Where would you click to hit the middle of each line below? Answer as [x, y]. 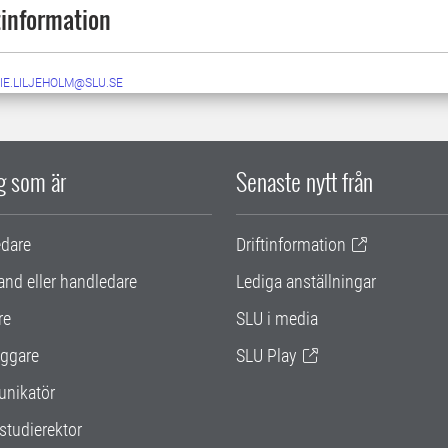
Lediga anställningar [306, 282]
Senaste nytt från [304, 181]
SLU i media [277, 319]
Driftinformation [291, 245]
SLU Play [266, 356]
